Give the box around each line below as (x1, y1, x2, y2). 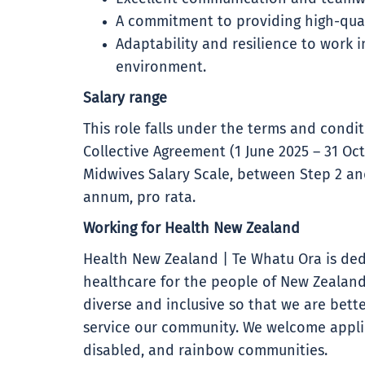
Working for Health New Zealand (83, 222, 300, 236)
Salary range (83, 91, 167, 106)
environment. (116, 60, 206, 75)
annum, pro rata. (83, 191, 196, 205)
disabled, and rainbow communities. (83, 344, 328, 358)
